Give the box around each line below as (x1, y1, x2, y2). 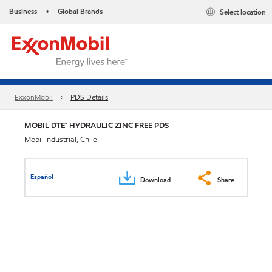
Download (140, 174, 171, 185)
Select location (220, 7, 266, 18)
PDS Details (70, 92, 109, 103)
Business (9, 6, 37, 16)
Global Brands (58, 6, 103, 16)
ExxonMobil (15, 92, 53, 103)
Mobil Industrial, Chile (24, 134, 97, 145)
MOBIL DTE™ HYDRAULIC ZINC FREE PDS (24, 120, 169, 131)
